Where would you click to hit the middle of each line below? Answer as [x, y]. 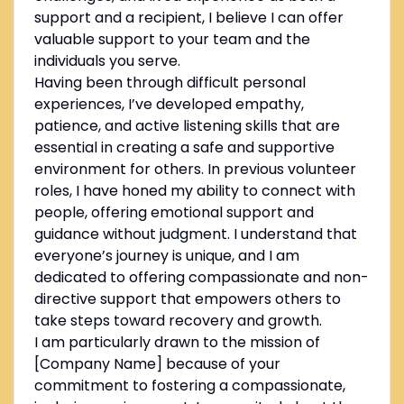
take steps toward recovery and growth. [178, 321]
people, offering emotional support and [174, 213]
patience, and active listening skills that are [187, 126]
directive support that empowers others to [187, 299]
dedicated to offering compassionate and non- [201, 278]
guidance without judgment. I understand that [195, 234]
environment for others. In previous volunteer [195, 170]
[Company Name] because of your [157, 364]
